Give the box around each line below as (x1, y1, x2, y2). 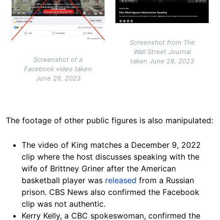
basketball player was (22, 175, 105, 185)
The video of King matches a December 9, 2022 (22, 139, 201, 150)
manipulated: (165, 115, 213, 125)
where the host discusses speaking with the (35, 151, 199, 162)
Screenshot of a (33, 55, 82, 63)
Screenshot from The (129, 38, 195, 46)
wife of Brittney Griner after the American (22, 163, 176, 173)
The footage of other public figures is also (6, 115, 165, 125)
